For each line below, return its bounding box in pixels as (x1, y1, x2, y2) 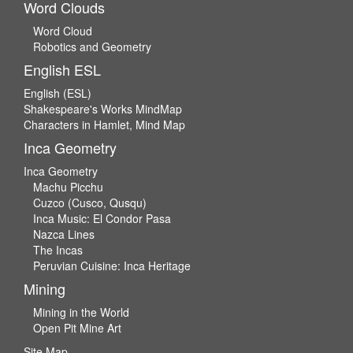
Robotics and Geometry (33, 39, 151, 54)
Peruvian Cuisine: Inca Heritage (33, 258, 191, 273)
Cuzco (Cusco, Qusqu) (33, 195, 147, 210)
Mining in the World (33, 304, 129, 320)
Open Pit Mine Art (33, 320, 121, 336)
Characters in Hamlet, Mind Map (24, 117, 185, 132)
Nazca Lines (33, 226, 95, 242)
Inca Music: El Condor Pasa (33, 210, 171, 226)
